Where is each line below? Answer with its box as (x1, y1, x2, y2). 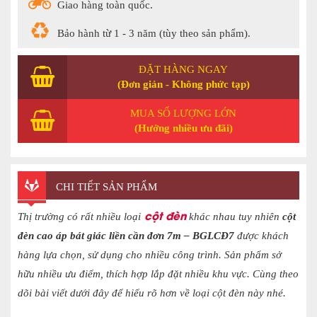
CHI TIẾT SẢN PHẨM (53, 181, 157, 193)
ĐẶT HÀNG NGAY (139, 64, 228, 76)
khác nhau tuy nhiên (186, 211, 282, 223)
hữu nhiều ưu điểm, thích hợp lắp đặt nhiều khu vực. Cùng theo (18, 268, 299, 280)
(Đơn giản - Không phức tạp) (117, 79, 250, 91)
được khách (237, 230, 289, 242)
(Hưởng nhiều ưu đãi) (134, 122, 233, 134)
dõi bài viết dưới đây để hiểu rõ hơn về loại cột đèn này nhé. (18, 287, 286, 299)
